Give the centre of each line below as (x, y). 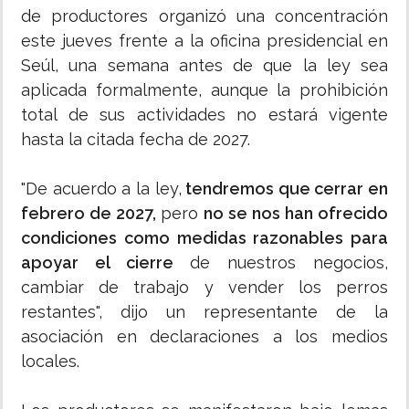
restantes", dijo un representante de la (204, 312)
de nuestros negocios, (289, 262)
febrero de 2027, (91, 213)
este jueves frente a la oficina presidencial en (204, 41)
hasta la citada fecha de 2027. (136, 139)
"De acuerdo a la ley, (101, 189)
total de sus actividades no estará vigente (204, 115)
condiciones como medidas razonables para (204, 238)
